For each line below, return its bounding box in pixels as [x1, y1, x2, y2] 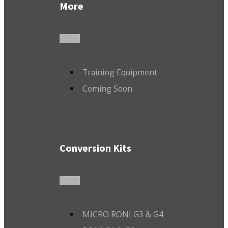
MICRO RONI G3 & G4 [82, 208, 163, 220]
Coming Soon [82, 82, 132, 94]
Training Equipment [82, 66, 157, 78]
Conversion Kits [59, 141, 131, 155]
